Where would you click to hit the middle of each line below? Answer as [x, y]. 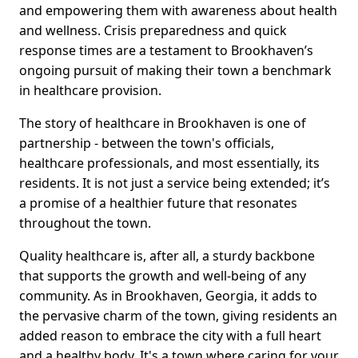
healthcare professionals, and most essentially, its [169, 163]
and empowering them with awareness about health [178, 11]
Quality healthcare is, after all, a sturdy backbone [167, 256]
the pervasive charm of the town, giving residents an [178, 316]
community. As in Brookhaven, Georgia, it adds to [168, 296]
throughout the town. [85, 223]
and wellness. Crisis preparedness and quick [153, 31]
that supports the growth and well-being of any [163, 276]
